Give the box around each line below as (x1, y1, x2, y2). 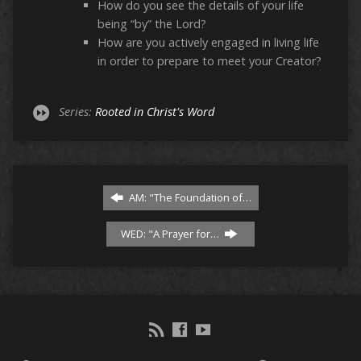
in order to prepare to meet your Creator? (97, 53, 322, 69)
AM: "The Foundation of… (126, 190, 251, 205)
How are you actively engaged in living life (97, 35, 319, 51)
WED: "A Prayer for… (120, 226, 222, 242)
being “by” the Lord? (97, 16, 206, 32)
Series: (58, 104, 95, 120)
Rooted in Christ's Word (94, 104, 214, 120)
